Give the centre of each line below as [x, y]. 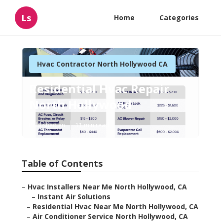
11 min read [92, 125]
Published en [47, 125]
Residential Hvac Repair [99, 89]
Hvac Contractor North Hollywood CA [102, 64]
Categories [179, 18]
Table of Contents [62, 164]
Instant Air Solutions [74, 197]
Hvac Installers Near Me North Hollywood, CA [107, 187]
